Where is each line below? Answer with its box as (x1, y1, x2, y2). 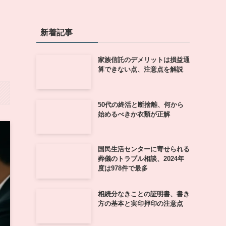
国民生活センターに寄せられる (97, 145, 190, 153)
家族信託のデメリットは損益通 (97, 56, 190, 64)
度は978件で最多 (97, 164, 148, 173)
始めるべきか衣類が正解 (97, 110, 170, 118)
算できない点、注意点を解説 (97, 66, 183, 73)
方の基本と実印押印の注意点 (97, 199, 183, 207)
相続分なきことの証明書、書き (97, 190, 190, 198)
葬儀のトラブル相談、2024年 (97, 155, 184, 163)
